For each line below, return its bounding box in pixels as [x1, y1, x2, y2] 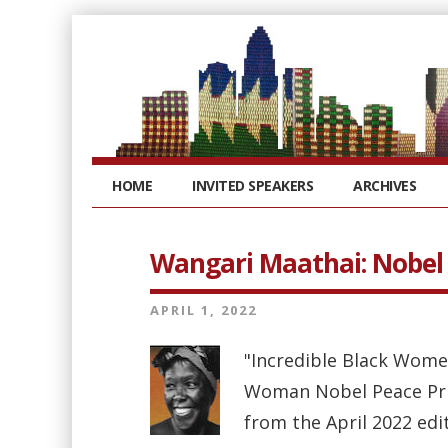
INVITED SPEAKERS [192, 176, 313, 195]
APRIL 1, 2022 [150, 301, 257, 319]
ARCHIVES [353, 176, 416, 195]
